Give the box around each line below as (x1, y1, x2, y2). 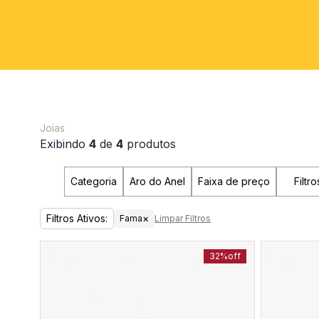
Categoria (70, 175, 117, 187)
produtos (123, 137, 176, 151)
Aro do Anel (130, 175, 185, 187)
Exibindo (40, 137, 89, 151)
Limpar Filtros (155, 213, 211, 224)
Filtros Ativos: (46, 212, 108, 224)
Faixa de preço (198, 175, 270, 187)
